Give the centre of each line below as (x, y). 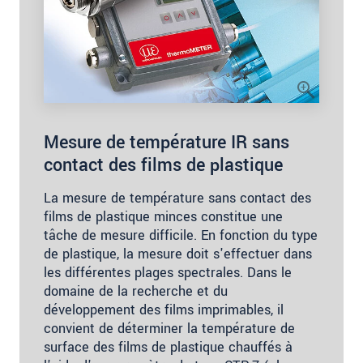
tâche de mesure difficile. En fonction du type (181, 235)
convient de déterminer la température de (169, 328)
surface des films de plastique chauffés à (168, 347)
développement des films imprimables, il (164, 310)
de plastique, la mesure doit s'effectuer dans (178, 254)
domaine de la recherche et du (136, 291)
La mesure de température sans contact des (177, 198)
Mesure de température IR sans (167, 142)
